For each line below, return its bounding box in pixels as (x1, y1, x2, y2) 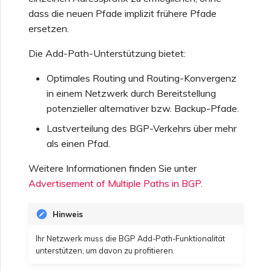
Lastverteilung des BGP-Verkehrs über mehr (47, 122, 237, 134)
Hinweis (53, 209, 83, 219)
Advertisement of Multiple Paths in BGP (28, 177, 201, 189)
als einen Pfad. (47, 137, 110, 149)
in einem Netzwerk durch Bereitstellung (47, 87, 216, 99)
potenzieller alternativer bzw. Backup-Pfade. (47, 102, 239, 114)
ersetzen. (28, 22, 69, 34)
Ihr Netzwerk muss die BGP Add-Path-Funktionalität (36, 233, 225, 244)
